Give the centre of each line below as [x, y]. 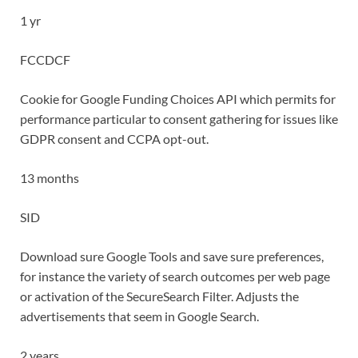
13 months [50, 178]
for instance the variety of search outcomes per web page [175, 276]
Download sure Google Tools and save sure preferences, [172, 257]
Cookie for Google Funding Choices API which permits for [178, 99]
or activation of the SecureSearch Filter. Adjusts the [159, 296]
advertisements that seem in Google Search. [139, 316]
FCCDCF [45, 60]
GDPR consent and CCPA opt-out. [114, 139]
